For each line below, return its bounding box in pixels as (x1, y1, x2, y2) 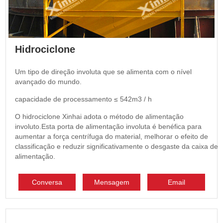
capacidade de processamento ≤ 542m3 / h (14, 95, 152, 104)
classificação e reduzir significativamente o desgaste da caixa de (14, 142, 218, 151)
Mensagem (94, 178, 129, 187)
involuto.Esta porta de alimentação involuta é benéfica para (14, 122, 202, 131)
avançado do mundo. (14, 78, 82, 86)
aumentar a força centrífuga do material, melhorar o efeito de (14, 132, 208, 141)
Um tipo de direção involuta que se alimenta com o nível (14, 68, 192, 76)
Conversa (32, 178, 62, 187)
